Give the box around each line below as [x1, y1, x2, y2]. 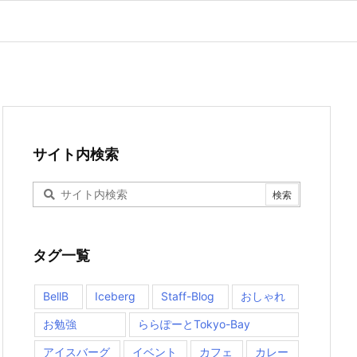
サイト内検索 [33, 146, 119, 163]
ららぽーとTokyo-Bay [137, 317, 250, 331]
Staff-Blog [161, 289, 214, 303]
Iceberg [94, 289, 135, 303]
